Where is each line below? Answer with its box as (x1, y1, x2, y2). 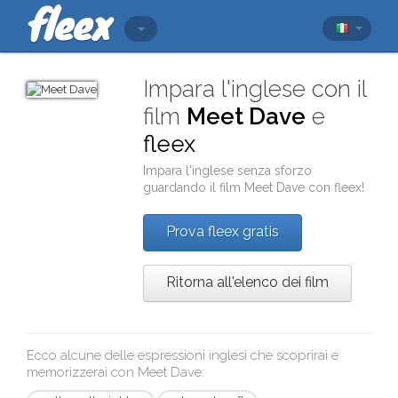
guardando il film (143, 180, 245, 195)
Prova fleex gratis (166, 223, 280, 240)
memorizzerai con (27, 364, 138, 380)
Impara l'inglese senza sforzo (143, 163, 313, 178)
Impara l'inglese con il (143, 76, 367, 102)
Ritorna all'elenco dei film (166, 274, 330, 291)
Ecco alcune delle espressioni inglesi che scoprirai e (27, 347, 338, 363)
